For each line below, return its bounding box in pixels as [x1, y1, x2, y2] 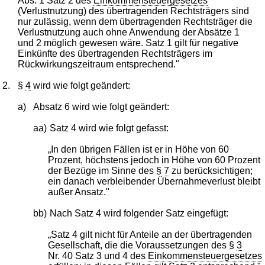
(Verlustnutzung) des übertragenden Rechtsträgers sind [18, 5, 250, 16]
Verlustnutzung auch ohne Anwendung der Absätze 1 [18, 27, 240, 37]
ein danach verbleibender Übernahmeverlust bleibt [48, 176, 261, 186]
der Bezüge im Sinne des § [48, 165, 164, 176]
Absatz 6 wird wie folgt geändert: [33, 101, 169, 112]
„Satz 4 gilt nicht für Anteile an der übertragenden [48, 229, 253, 240]
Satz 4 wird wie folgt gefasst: [49, 122, 169, 133]
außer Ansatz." [48, 186, 110, 197]
